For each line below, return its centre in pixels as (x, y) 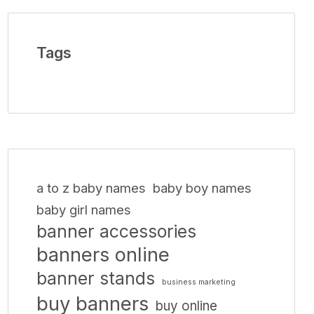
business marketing (199, 282)
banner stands (96, 278)
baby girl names (84, 210)
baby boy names (202, 188)
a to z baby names (91, 188)
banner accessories (116, 231)
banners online (103, 254)
